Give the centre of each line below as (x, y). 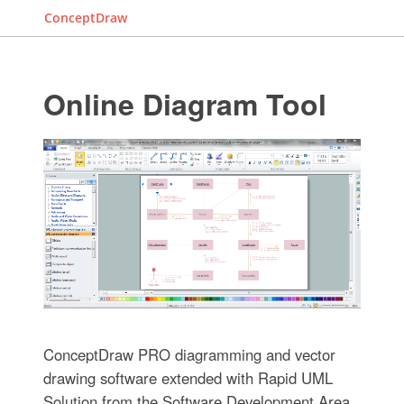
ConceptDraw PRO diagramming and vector (189, 354)
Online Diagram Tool (184, 104)
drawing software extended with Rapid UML (188, 377)
